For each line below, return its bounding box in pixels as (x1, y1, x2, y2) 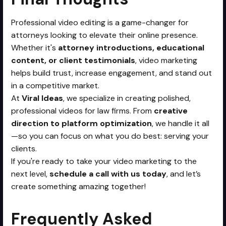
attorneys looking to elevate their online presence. (11, 29, 198, 40)
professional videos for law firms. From (11, 105, 154, 116)
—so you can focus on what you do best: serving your (11, 130, 209, 141)
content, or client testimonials (11, 54, 136, 66)
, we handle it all (152, 118, 210, 129)
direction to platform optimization (11, 118, 152, 129)
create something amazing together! (11, 181, 146, 192)
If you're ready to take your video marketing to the (11, 155, 197, 166)
